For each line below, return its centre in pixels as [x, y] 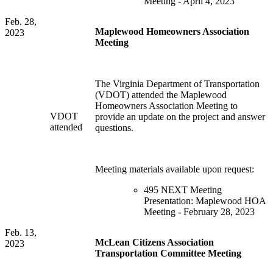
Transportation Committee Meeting [169, 253]
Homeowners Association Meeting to [166, 106]
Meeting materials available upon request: [175, 169]
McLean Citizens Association [154, 243]
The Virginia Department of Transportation [177, 84]
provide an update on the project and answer [180, 117]
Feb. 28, [21, 22]
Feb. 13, [21, 233]
